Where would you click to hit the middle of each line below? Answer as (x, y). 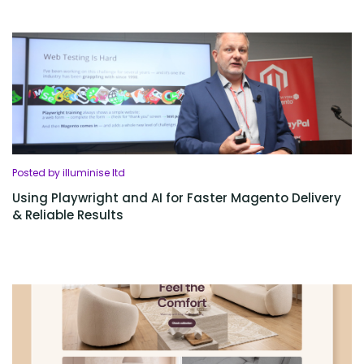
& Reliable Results (68, 215)
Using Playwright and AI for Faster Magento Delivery (177, 198)
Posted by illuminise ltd (69, 173)
